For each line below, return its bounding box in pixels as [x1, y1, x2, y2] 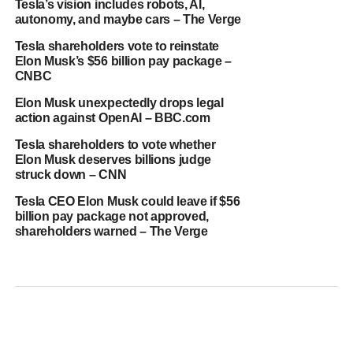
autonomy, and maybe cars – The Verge [14, 13, 242, 26]
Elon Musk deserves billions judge [14, 153, 212, 166]
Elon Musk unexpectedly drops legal [14, 96, 224, 110]
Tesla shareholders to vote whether [14, 138, 216, 151]
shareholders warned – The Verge [14, 225, 208, 238]
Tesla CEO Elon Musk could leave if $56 [14, 195, 240, 208]
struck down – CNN [14, 168, 127, 181]
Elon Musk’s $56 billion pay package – [14, 54, 232, 68]
